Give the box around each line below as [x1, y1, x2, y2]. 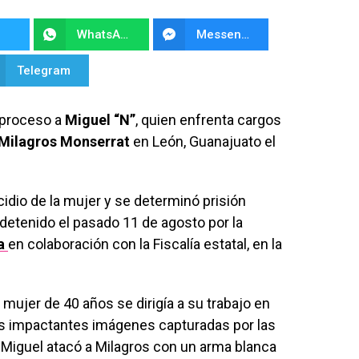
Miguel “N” [65, 111, 135, 129]
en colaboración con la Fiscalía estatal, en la [8, 236, 282, 253]
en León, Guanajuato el [130, 133, 276, 151]
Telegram [17, 63, 71, 78]
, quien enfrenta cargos [135, 111, 281, 129]
